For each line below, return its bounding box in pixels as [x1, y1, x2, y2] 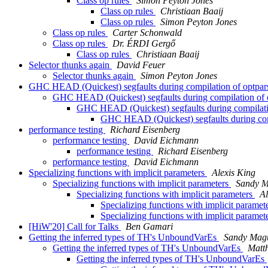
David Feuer [117, 60, 165, 71]
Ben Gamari [126, 221, 173, 232]
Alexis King [212, 167, 255, 178]
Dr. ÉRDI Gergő [112, 38, 175, 49]
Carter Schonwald [112, 28, 182, 38]
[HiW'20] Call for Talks [29, 221, 121, 232]
